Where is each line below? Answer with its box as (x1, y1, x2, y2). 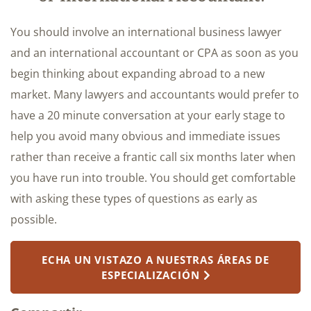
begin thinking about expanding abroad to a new (10, 66, 264, 82)
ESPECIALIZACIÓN (101, 268, 200, 283)
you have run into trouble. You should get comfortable (10, 170, 296, 186)
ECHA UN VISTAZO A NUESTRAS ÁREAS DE (42, 253, 269, 267)
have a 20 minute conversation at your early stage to (10, 108, 285, 124)
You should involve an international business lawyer (10, 24, 282, 40)
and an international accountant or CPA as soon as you (10, 45, 299, 61)
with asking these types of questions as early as (10, 191, 258, 207)
